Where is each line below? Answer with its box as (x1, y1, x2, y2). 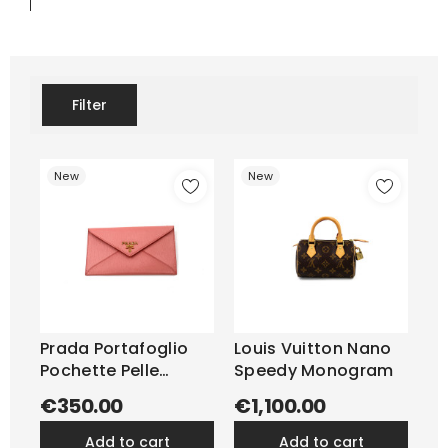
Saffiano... (40, 381, 125, 404)
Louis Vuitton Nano (234, 337, 392, 360)
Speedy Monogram (234, 359, 394, 382)
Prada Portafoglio (40, 337, 189, 360)
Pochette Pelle (40, 359, 160, 382)
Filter (79, 95, 107, 115)
